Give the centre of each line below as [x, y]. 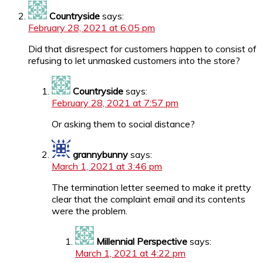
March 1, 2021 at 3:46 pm [107, 166]
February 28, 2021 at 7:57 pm [115, 102]
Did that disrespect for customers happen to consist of [142, 48]
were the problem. [90, 210]
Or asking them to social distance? [123, 124]
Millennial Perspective [142, 241]
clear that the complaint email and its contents [149, 199]
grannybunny [100, 154]
